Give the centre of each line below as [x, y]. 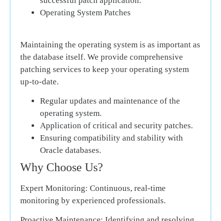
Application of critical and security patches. [116, 126]
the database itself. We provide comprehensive [102, 57]
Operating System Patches [85, 13]
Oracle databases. [71, 150]
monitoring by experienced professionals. [93, 201]
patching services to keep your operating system [105, 69]
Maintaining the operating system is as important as [110, 44]
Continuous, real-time [127, 188]
